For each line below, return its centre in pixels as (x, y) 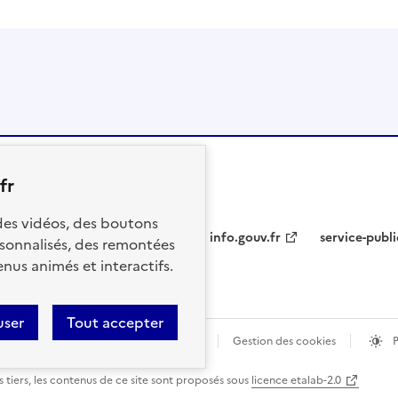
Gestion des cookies (284, 342)
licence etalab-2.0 (296, 381)
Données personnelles (147, 342)
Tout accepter (115, 322)
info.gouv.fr (245, 238)
